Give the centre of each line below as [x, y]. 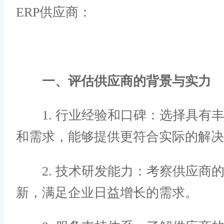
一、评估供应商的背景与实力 [126, 81]
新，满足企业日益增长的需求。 [107, 192]
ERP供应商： [54, 12]
